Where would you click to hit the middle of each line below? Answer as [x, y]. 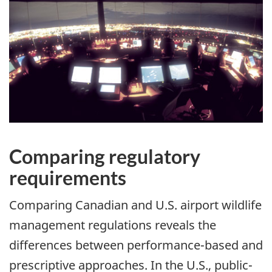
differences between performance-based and [136, 245]
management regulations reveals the [113, 225]
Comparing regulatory [105, 156]
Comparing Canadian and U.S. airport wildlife [135, 205]
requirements [68, 177]
